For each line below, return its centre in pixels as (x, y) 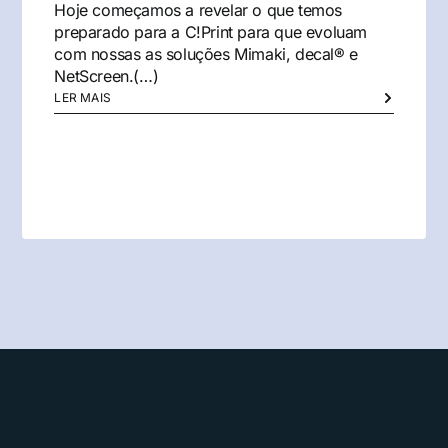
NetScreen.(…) (106, 75)
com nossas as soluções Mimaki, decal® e (206, 53)
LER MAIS (83, 97)
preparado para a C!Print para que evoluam (211, 31)
